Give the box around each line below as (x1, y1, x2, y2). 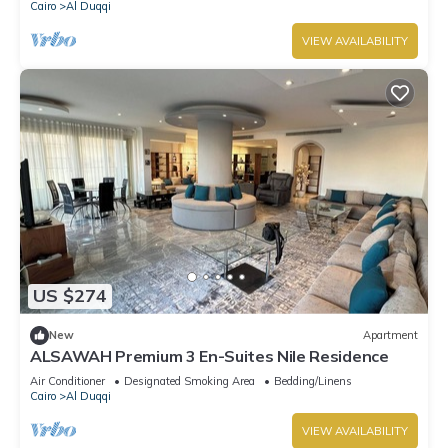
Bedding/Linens (274, 373, 352, 388)
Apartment (363, 328, 418, 343)
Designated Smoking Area (124, 373, 255, 388)
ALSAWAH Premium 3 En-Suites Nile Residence (30, 345, 389, 366)
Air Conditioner (30, 373, 105, 388)
